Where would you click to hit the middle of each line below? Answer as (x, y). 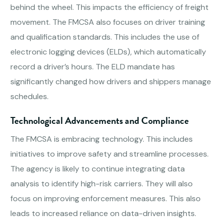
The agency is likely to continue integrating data (98, 169)
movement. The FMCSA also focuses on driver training (108, 22)
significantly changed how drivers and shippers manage (111, 82)
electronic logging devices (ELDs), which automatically (109, 52)
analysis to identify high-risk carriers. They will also (102, 184)
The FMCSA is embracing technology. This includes (102, 139)
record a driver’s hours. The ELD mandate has (93, 67)
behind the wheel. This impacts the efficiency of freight (110, 7)
